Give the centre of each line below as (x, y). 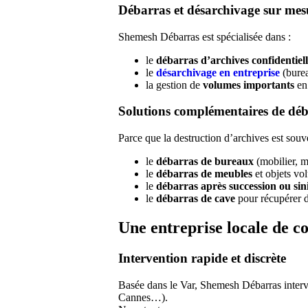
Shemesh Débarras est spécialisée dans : (205, 36)
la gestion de (174, 85)
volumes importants (249, 85)
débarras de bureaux (205, 162)
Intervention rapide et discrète (202, 258)
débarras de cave (196, 199)
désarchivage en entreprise (218, 72)
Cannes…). (143, 297)
